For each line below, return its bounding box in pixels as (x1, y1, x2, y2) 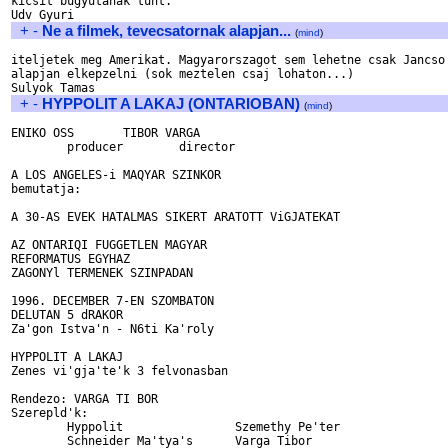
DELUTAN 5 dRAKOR (11, 308, 123, 322)
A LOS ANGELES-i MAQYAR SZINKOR (11, 168, 221, 182)
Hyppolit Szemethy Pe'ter (11, 420, 67, 434)
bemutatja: (11, 182, 81, 196)
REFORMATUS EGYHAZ (11, 252, 130, 266)
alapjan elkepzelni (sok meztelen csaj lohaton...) (11, 67, 354, 81)
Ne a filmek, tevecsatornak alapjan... (42, 22, 291, 39)
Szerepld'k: (11, 406, 88, 420)
